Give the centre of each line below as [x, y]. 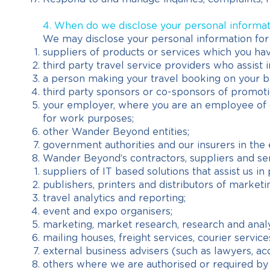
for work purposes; [88, 119]
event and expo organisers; [108, 212]
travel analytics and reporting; [114, 198]
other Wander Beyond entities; [116, 132]
